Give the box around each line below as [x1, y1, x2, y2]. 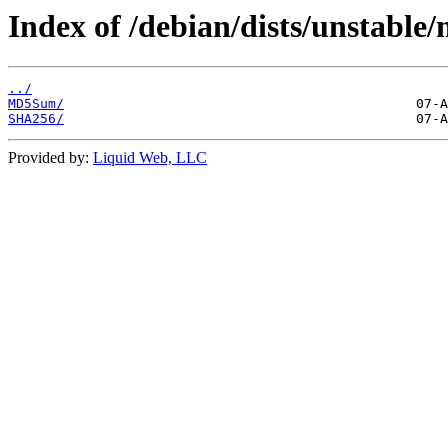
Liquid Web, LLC [93, 149, 207, 167]
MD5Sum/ [8, 96, 64, 112]
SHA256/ [8, 111, 64, 127]
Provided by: [8, 149, 93, 167]
